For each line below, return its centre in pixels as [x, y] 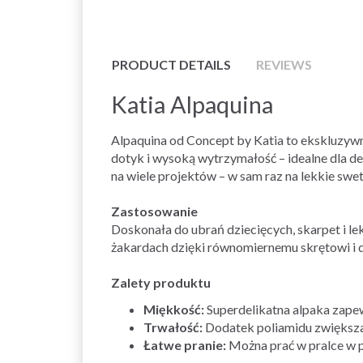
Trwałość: [173, 327]
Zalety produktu [161, 282]
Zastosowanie [154, 211]
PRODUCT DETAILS [171, 64]
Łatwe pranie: [185, 344]
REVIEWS [284, 64]
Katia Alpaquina [192, 104]
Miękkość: [174, 309]
